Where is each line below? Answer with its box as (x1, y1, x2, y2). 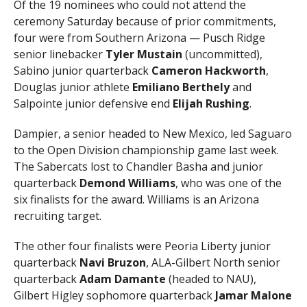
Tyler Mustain (105, 46, 182, 62)
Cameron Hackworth (151, 62, 266, 78)
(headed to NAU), (165, 271, 256, 286)
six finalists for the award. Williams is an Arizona (13, 191, 259, 207)
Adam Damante (79, 271, 166, 286)
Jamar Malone (214, 287, 292, 303)
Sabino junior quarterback (13, 62, 151, 78)
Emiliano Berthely (132, 79, 230, 95)
